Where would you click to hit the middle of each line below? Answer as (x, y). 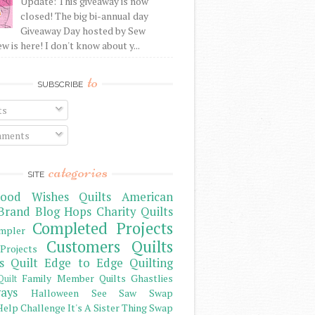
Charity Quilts (135, 212)
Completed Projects (103, 229)
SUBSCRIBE (61, 85)
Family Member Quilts (74, 278)
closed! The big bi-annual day (84, 16)
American (147, 197)
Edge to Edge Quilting (109, 263)
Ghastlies (152, 278)
